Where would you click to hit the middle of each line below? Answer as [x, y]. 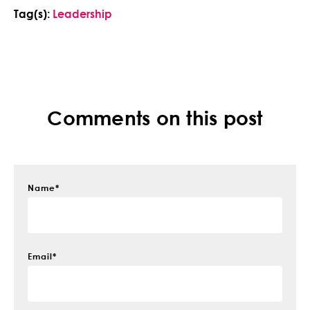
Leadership [82, 14]
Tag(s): [32, 14]
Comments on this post [155, 118]
